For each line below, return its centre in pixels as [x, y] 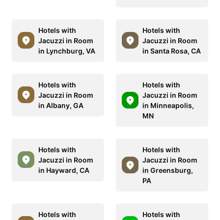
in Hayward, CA [64, 170]
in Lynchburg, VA [67, 51]
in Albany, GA [61, 105]
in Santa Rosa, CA [172, 51]
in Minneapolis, [168, 105]
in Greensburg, [168, 170]
